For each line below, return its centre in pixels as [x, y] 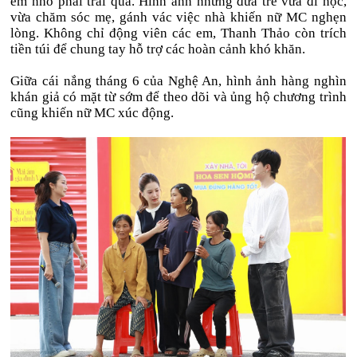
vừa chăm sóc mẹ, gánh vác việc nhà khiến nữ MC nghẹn [178, 17]
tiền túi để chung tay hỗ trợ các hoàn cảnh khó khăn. [158, 49]
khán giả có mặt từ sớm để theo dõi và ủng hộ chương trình [178, 97]
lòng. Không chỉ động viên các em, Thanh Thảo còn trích [178, 33]
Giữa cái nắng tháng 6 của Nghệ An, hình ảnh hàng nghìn [178, 81]
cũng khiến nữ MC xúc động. [92, 113]
